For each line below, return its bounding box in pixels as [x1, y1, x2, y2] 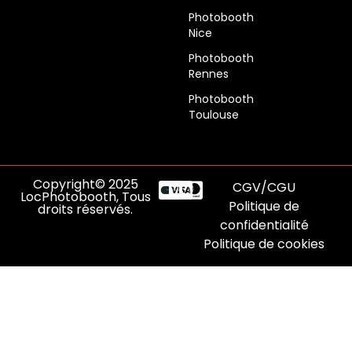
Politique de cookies [203, 234, 325, 253]
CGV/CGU [233, 178, 296, 196]
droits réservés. [38, 200, 134, 218]
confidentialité [219, 215, 309, 234]
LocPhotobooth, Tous [20, 187, 151, 206]
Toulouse [189, 106, 239, 123]
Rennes [189, 65, 229, 82]
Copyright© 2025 [32, 174, 138, 193]
